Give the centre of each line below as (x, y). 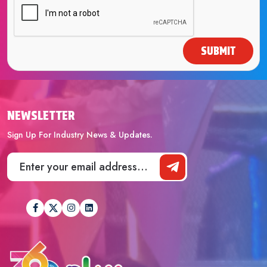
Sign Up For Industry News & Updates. (80, 134)
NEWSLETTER (41, 115)
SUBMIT (218, 51)
